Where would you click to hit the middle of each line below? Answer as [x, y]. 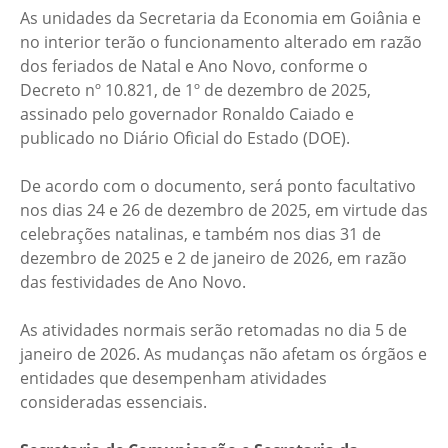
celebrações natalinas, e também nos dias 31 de [200, 234]
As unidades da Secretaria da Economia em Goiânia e [220, 18]
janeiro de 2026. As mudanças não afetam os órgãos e [223, 354]
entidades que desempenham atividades [173, 378]
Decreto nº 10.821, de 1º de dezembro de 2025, [195, 90]
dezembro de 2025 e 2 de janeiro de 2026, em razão [213, 258]
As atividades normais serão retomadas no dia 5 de [213, 330]
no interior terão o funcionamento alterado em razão [221, 42]
